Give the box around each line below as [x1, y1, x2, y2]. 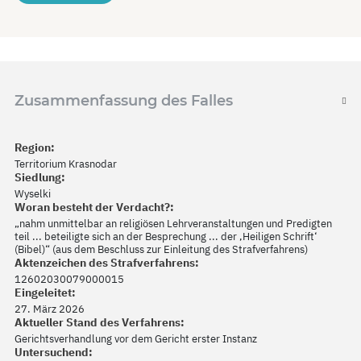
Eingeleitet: [15, 285, 76, 300]
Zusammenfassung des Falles [15, 92, 233, 110]
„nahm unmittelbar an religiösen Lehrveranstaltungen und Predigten [15, 217, 332, 230]
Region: [15, 140, 55, 155]
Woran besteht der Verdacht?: [15, 200, 174, 214]
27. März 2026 [15, 302, 85, 316]
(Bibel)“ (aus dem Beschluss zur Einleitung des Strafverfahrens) [15, 243, 308, 256]
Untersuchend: [15, 345, 93, 359]
